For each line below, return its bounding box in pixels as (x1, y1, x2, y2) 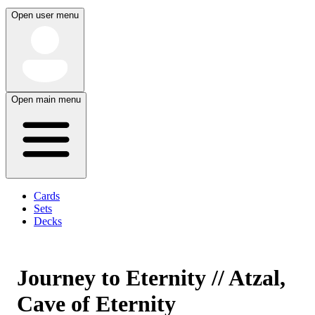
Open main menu (11, 94, 81, 105)
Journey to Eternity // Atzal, (17, 265, 285, 291)
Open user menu (11, 10, 79, 20)
